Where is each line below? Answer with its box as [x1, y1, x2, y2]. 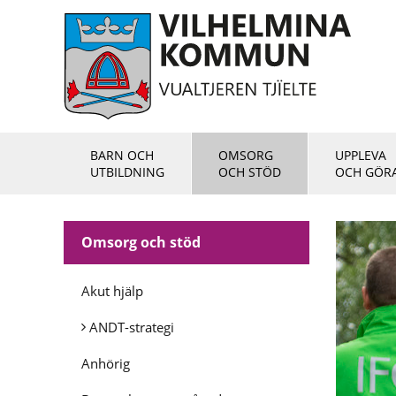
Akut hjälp [81, 282, 143, 300]
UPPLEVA [335, 147, 386, 164]
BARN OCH [90, 147, 154, 164]
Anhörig [81, 354, 130, 372]
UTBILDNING [90, 164, 164, 180]
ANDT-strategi [89, 318, 174, 336]
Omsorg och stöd [81, 232, 201, 252]
